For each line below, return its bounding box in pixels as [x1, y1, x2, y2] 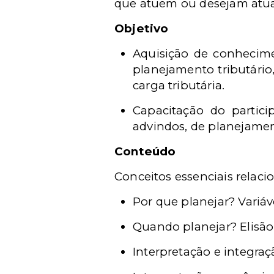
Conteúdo [114, 144, 176, 158]
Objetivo [114, 21, 169, 35]
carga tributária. [133, 78, 225, 92]
